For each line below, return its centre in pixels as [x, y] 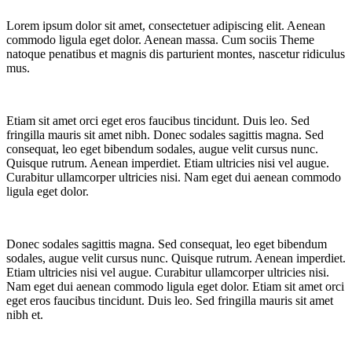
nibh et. [25, 315]
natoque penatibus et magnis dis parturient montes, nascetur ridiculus [176, 54]
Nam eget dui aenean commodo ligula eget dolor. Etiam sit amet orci [175, 287]
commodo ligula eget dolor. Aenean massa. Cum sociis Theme [160, 40]
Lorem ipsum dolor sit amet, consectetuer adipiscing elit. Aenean [166, 26]
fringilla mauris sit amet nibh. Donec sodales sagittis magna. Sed [165, 135]
